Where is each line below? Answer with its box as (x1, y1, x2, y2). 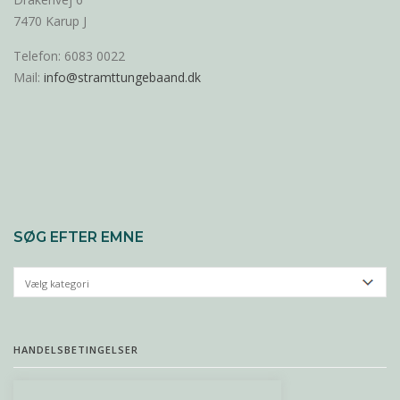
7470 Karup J (13, 12, 87, 29)
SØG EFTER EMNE (13, 228, 144, 246)
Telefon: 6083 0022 (13, 46, 125, 64)
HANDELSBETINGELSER (13, 342, 138, 356)
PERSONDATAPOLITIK (13, 377, 133, 391)
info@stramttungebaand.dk (44, 68, 201, 86)
